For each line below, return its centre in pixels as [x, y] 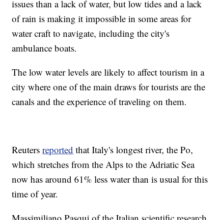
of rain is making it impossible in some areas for [102, 19]
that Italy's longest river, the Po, [133, 150]
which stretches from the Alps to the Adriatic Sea [103, 165]
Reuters [27, 150]
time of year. [35, 194]
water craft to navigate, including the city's [91, 33]
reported [58, 150]
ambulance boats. [44, 48]
